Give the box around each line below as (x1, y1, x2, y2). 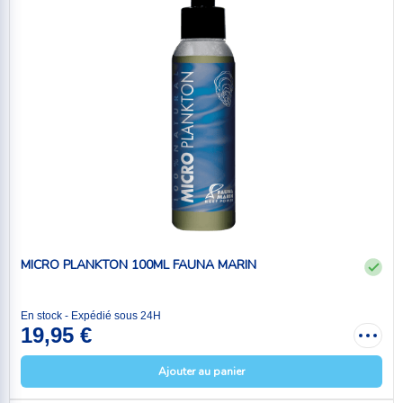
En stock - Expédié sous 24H (21, 309, 161, 323)
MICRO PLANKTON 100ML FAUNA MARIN (21, 255, 256, 273)
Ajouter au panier (158, 364, 245, 380)
